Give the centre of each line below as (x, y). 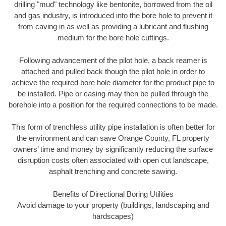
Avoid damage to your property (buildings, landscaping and (113, 205)
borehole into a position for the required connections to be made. (113, 104)
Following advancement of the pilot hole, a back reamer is (113, 60)
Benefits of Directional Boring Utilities (113, 194)
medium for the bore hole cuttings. (113, 38)
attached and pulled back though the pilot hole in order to (113, 71)
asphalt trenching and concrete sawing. (113, 172)
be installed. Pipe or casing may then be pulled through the (113, 93)
